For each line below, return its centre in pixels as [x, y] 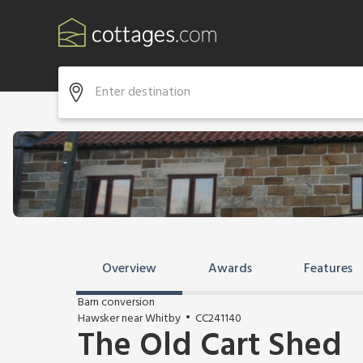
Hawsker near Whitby [129, 319]
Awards [230, 269]
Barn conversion [116, 303]
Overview [129, 269]
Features [328, 269]
